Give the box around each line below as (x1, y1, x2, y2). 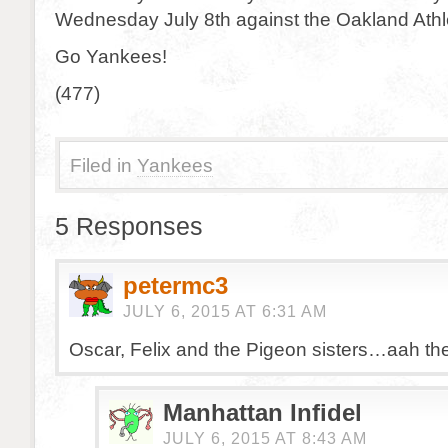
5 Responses (55, 212, 203, 240)
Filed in (70, 154, 132, 176)
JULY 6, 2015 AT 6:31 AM (123, 303, 327, 320)
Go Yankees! (55, 45, 167, 67)
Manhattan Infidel (163, 399, 362, 426)
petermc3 (123, 272, 228, 299)
